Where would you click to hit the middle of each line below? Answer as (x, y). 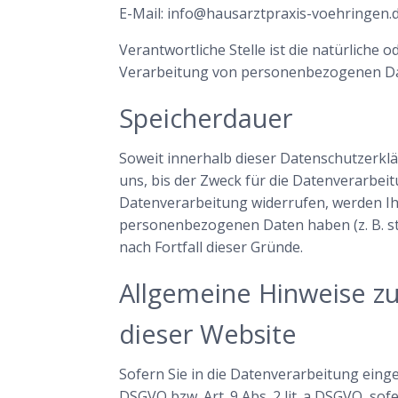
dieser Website (208, 333)
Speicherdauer (206, 117)
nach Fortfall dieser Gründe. (211, 247)
